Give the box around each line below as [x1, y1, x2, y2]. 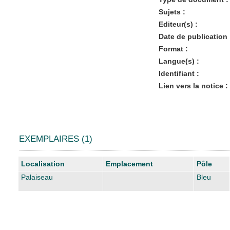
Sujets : [158, 7, 185, 16]
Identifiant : [158, 69, 199, 78]
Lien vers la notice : [158, 81, 228, 90]
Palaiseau [21, 172, 53, 181]
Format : [158, 44, 188, 53]
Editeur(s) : [158, 20, 198, 28]
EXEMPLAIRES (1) [19, 133, 92, 144]
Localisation [21, 159, 65, 168]
